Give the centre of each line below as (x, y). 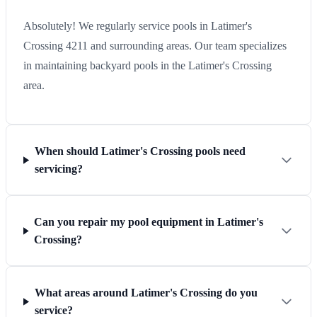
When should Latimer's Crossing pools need (140, 151)
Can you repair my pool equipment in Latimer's (149, 222)
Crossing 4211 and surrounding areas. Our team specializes (155, 46)
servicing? (58, 169)
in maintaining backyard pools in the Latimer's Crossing (148, 66)
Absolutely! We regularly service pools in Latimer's (138, 26)
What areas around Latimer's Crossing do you (146, 293)
